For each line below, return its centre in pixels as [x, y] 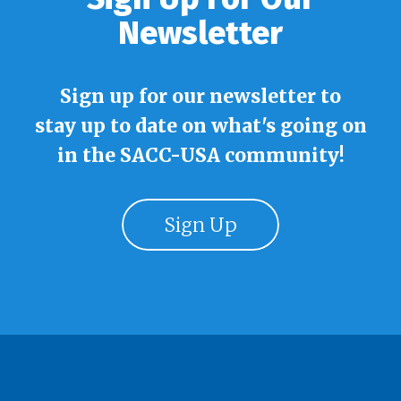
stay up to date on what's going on [200, 126]
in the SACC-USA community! [200, 156]
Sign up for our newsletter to [200, 97]
